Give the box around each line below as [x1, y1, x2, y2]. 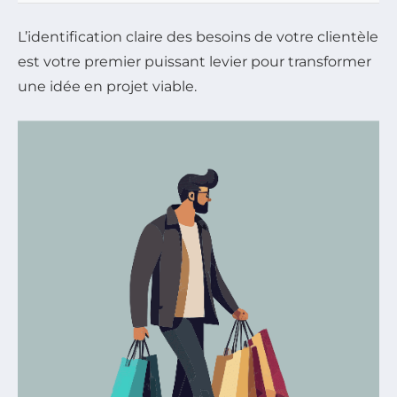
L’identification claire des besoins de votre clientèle [18, 27, 378, 45]
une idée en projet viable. [18, 77, 197, 95]
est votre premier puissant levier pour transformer [18, 52, 371, 70]
